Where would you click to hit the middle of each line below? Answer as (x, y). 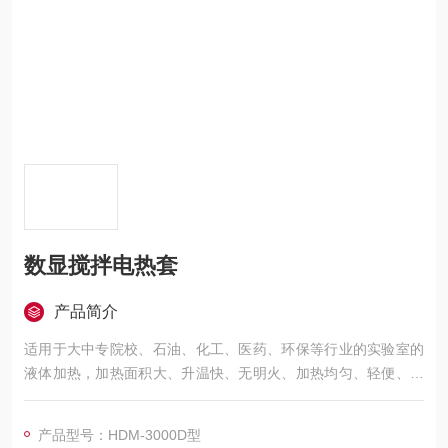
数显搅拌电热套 (101, 265)
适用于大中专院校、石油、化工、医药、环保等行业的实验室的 (224, 349)
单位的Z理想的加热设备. (100, 421)
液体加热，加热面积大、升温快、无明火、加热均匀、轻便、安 (224, 373)
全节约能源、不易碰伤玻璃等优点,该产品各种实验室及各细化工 (224, 397)
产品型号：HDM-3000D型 (119, 435)
